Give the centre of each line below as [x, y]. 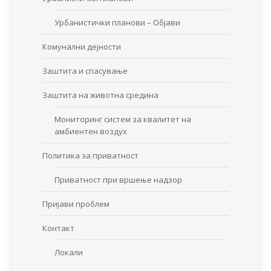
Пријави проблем [76, 204]
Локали [69, 252]
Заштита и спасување [85, 70]
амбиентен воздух [91, 131]
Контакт [58, 228]
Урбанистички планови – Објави [117, 22]
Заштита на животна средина [100, 95]
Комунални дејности [82, 46]
